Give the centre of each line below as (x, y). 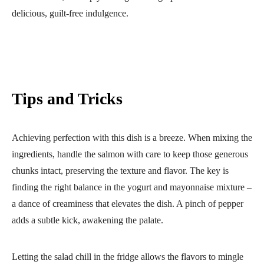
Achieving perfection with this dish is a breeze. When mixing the (132, 137)
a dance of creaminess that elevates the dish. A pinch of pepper (128, 203)
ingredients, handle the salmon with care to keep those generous (130, 154)
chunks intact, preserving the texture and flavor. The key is (120, 170)
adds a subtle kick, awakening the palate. (88, 220)
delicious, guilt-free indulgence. (70, 13)
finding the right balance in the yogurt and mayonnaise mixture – (132, 187)
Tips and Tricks (67, 98)
